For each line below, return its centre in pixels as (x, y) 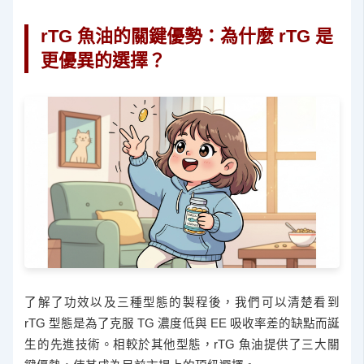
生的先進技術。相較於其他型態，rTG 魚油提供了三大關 (182, 345)
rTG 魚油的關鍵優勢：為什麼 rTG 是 (187, 36)
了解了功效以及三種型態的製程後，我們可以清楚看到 (182, 303)
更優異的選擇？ (104, 60)
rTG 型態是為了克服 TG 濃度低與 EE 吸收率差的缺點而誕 (182, 324)
